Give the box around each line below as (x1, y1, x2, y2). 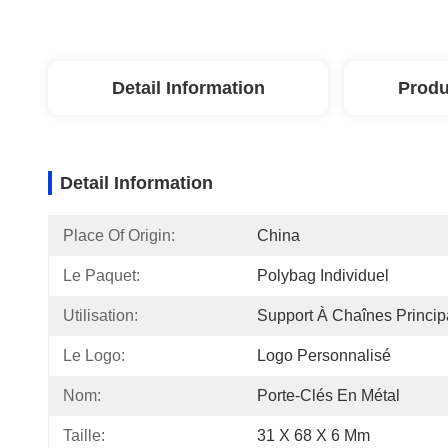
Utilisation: (63, 307, 138, 324)
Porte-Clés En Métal (257, 387, 400, 404)
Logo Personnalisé (257, 347, 391, 364)
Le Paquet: (63, 267, 140, 284)
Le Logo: (63, 347, 125, 364)
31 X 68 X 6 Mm (257, 427, 370, 444)
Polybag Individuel (257, 267, 389, 284)
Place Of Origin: (63, 227, 175, 244)
